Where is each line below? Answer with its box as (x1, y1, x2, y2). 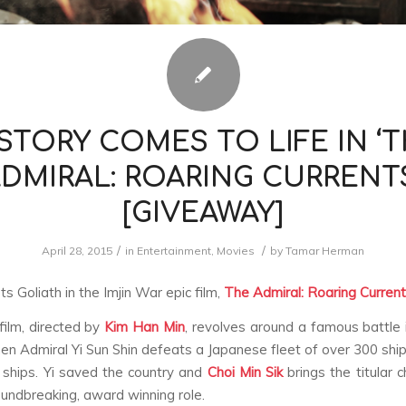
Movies (217, 244, 255, 258)
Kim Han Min (104, 317, 186, 335)
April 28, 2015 (42, 244, 112, 258)
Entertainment (137, 244, 211, 258)
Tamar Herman (285, 244, 364, 258)
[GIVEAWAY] (122, 198, 284, 229)
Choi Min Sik (207, 362, 284, 381)
